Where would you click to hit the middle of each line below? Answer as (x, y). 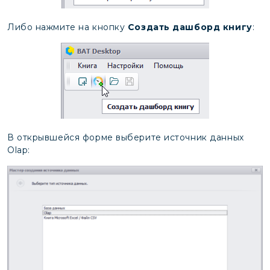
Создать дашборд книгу (190, 27)
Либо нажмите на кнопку (67, 27)
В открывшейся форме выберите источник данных (126, 138)
